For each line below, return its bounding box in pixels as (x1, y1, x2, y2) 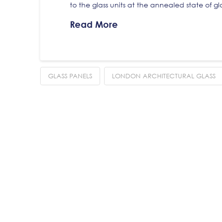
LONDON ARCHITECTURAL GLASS (111, 71, 216, 80)
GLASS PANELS (48, 71, 92, 80)
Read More (69, 19, 118, 30)
